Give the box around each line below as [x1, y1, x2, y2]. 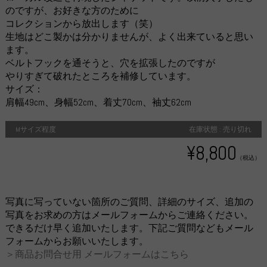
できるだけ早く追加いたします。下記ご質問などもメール [5, 221, 253, 234]
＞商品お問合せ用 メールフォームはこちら [5, 247, 189, 260]
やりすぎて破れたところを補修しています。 [5, 69, 196, 82]
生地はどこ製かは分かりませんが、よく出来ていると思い [5, 30, 253, 43]
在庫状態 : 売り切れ [188, 124, 252, 134]
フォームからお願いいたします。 [5, 234, 148, 247]
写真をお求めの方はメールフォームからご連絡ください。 [5, 208, 253, 221]
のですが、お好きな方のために [5, 4, 139, 17]
